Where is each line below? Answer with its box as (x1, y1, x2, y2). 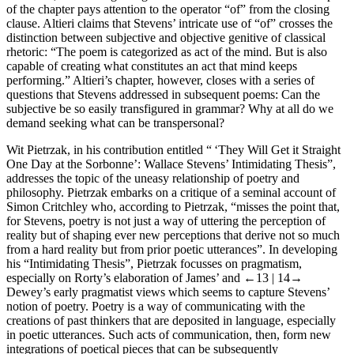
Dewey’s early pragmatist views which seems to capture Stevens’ (6, 284, 330, 299)
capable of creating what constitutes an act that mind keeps (6, 58, 297, 73)
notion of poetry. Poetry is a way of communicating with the (6, 299, 305, 313)
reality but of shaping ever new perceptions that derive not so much (6, 228, 340, 242)
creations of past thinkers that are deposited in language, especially (6, 313, 336, 327)
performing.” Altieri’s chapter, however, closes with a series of (6, 73, 314, 87)
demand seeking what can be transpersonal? (6, 115, 224, 130)
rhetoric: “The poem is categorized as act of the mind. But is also (6, 44, 327, 58)
